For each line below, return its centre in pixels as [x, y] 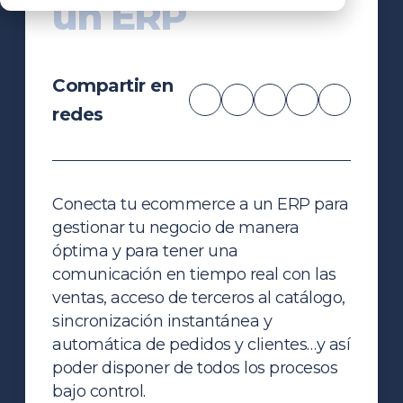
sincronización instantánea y [162, 321]
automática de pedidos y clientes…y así [201, 344]
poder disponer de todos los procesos [195, 367]
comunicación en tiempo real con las [194, 274]
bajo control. [99, 391]
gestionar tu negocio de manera [176, 227]
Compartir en [113, 85]
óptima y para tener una [145, 251]
